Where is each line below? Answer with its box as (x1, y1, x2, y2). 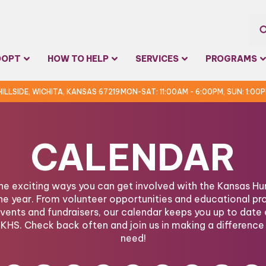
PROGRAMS (205, 53, 257, 64)
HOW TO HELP (47, 53, 109, 64)
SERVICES (135, 53, 179, 64)
